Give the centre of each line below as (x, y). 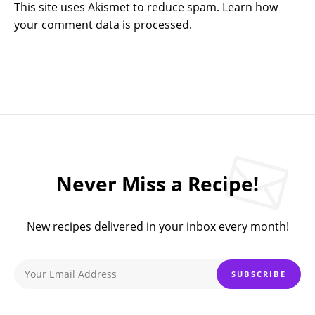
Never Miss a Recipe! (157, 183)
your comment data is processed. (103, 24)
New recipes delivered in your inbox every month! (157, 226)
